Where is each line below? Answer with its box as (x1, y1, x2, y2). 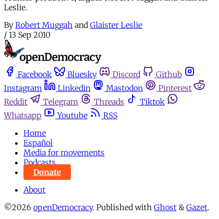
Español (23, 138, 53, 148)
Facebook (18, 69, 52, 79)
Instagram (4, 83, 42, 93)
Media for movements (23, 148, 105, 157)
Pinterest (158, 83, 192, 93)
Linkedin (58, 83, 90, 93)
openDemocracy (33, 202, 92, 212)
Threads (94, 97, 124, 107)
